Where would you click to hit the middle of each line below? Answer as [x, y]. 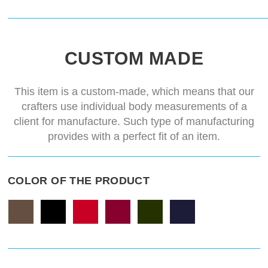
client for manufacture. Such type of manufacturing [134, 122]
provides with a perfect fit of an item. [134, 137]
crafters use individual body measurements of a [134, 107]
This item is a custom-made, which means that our [134, 92]
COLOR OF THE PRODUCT [79, 181]
